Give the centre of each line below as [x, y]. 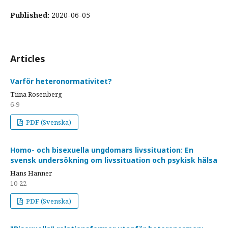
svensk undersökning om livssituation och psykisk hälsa [114, 160]
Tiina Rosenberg [36, 94]
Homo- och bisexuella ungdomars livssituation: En [102, 150]
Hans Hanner [31, 173]
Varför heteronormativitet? [61, 81]
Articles [28, 59]
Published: [31, 15]
